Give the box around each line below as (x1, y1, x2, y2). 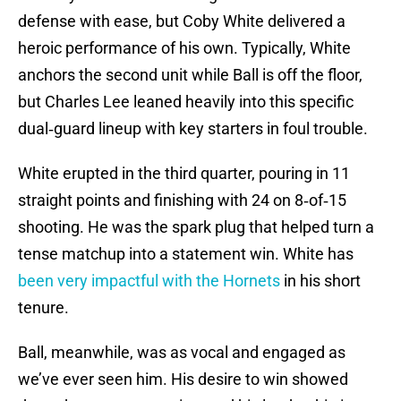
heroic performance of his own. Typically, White (18, 38, 351, 58)
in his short (280, 271, 361, 291)
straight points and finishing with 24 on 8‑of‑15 (18, 191, 346, 210)
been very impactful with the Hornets (18, 271, 280, 291)
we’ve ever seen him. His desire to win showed (18, 370, 348, 389)
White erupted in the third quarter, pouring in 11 (18, 164, 350, 183)
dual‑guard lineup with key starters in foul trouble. (18, 119, 368, 139)
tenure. (18, 298, 69, 318)
